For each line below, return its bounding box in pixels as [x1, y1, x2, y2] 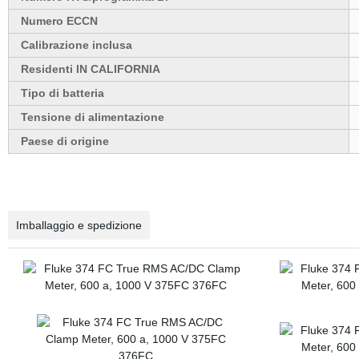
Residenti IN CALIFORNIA [20, 63, 160, 75]
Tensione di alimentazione [20, 111, 164, 123]
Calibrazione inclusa [20, 38, 132, 51]
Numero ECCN [20, 14, 98, 27]
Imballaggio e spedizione [15, 219, 142, 232]
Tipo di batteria [20, 87, 104, 99]
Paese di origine [20, 135, 109, 147]
